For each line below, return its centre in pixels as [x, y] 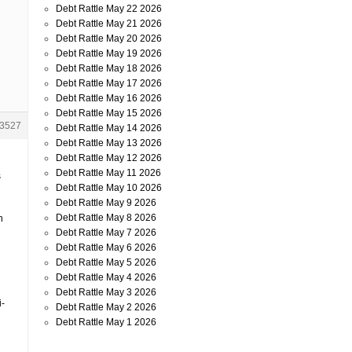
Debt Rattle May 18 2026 [109, 68]
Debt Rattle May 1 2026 [106, 322]
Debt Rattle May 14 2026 [109, 128]
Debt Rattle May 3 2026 [106, 292]
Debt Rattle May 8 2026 [106, 218]
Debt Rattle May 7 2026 [106, 233]
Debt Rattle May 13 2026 [109, 143]
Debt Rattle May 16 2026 [109, 98]
